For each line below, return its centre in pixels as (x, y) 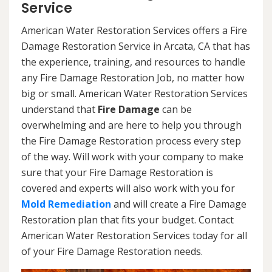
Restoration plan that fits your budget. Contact (127, 220)
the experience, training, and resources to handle (133, 62)
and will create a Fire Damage (179, 204)
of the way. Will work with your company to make (132, 157)
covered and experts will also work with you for (128, 189)
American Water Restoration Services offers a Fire (134, 31)
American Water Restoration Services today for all (134, 236)
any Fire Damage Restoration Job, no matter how (133, 78)
